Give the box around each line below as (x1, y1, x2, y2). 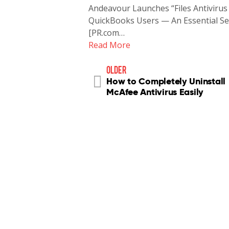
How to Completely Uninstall (106, 75, 226, 87)
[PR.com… (88, 27, 125, 38)
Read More (88, 39, 131, 51)
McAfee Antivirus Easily (106, 86, 204, 98)
